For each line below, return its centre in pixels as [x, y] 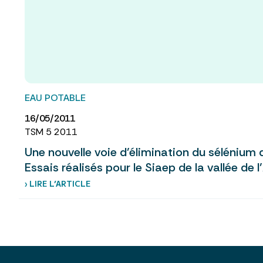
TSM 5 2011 [51, 132]
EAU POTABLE [55, 97]
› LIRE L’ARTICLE [58, 184]
